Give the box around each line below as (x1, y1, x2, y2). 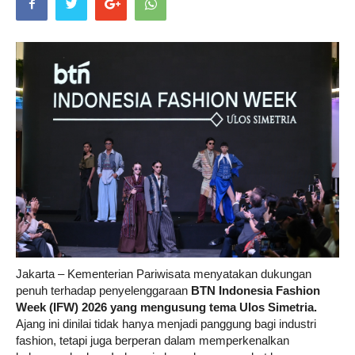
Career (177, 82, 211, 95)
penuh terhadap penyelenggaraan (16, 283, 191, 297)
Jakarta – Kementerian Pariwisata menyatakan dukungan (16, 266, 311, 281)
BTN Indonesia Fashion (191, 283, 320, 297)
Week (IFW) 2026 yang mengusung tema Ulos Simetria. (16, 300, 317, 314)
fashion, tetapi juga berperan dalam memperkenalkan (16, 333, 289, 347)
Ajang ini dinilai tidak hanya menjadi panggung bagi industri (16, 316, 316, 330)
